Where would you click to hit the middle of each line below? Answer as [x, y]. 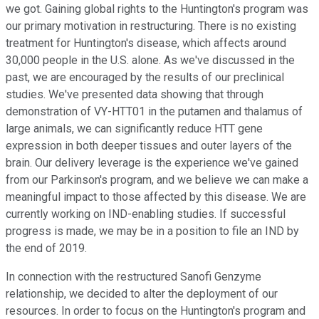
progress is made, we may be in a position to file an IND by [152, 231]
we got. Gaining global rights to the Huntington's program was [157, 9]
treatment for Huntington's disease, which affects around [146, 43]
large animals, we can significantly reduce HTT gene [134, 129]
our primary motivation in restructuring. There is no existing [151, 26]
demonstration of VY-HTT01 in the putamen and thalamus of [154, 112]
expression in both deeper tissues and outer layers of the [149, 146]
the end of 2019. [46, 249]
